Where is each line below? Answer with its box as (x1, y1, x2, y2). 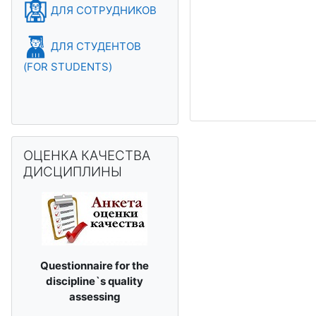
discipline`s (46, 274, 109, 288)
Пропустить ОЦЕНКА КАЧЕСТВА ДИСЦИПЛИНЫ (11, 136, 260, 150)
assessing (68, 290, 121, 303)
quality (108, 274, 144, 288)
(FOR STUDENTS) (23, 60, 112, 73)
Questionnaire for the (40, 259, 150, 272)
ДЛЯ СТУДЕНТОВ (48, 39, 141, 53)
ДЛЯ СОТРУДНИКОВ (48, 3, 157, 17)
